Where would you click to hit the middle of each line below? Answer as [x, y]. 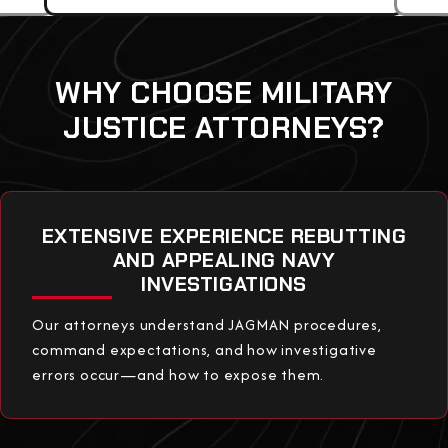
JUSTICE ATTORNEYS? [224, 128]
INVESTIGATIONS [224, 283]
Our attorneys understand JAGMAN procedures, [207, 324]
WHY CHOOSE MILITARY [224, 93]
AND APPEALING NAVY [224, 259]
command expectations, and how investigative [204, 349]
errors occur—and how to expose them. [178, 374]
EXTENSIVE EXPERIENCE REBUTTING [224, 235]
